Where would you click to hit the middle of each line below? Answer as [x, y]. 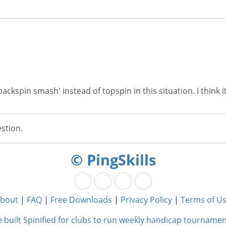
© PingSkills [113, 160]
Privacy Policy [146, 200]
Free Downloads [81, 200]
